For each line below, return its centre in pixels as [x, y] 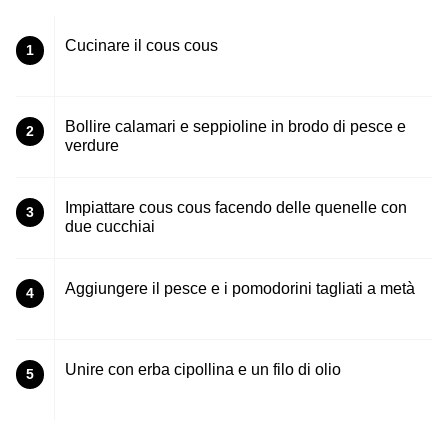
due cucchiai [110, 227]
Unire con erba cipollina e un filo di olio [203, 370]
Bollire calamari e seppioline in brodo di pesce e [235, 127]
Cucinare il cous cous [141, 46]
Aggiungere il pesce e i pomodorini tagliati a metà [240, 289]
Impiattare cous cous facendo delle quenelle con [236, 208]
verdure [92, 146]
